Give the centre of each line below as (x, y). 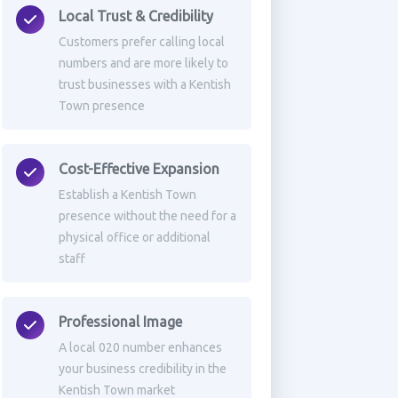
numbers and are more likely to (143, 63)
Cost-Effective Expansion (139, 169)
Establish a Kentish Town (127, 195)
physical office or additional (134, 237)
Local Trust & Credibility (135, 16)
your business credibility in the (142, 369)
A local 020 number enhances (140, 347)
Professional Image (120, 322)
